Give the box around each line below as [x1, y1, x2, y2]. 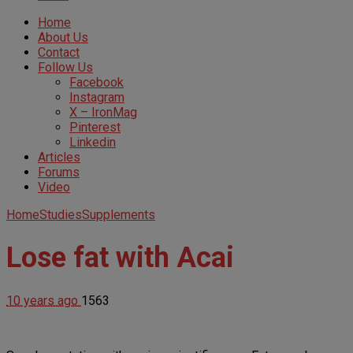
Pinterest [69, 119, 121, 135]
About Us [38, 29, 88, 45]
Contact [38, 44, 80, 60]
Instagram [69, 89, 124, 105]
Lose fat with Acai [6, 240, 234, 274]
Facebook [69, 74, 124, 90]
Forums [38, 164, 80, 180]
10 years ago [6, 293, 81, 309]
